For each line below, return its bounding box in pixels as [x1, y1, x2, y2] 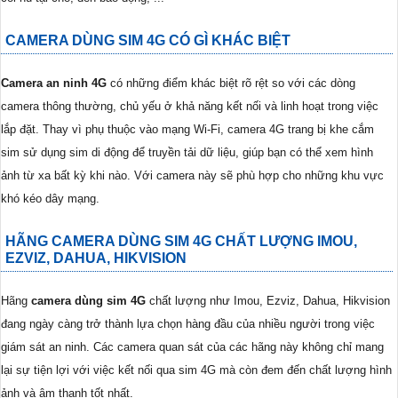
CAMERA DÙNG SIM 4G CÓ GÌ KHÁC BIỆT [5, 32, 291, 48]
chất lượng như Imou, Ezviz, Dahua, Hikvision [146, 293, 390, 307]
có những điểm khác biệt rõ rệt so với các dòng [107, 76, 355, 90]
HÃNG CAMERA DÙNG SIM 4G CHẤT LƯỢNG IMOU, [5, 233, 357, 249]
